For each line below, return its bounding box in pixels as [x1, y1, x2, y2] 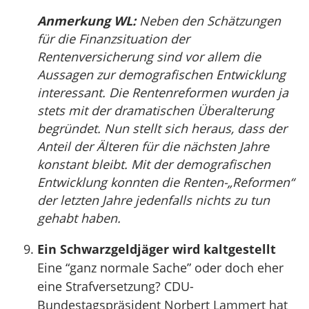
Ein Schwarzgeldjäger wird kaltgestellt [37, 241, 276, 257]
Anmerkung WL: [37, 12, 136, 29]
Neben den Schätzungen [136, 12, 281, 29]
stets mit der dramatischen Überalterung [37, 102, 274, 119]
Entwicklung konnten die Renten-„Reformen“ [37, 174, 294, 190]
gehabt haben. [37, 210, 121, 226]
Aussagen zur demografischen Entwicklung [37, 66, 286, 83]
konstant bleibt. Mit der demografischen [37, 156, 270, 172]
